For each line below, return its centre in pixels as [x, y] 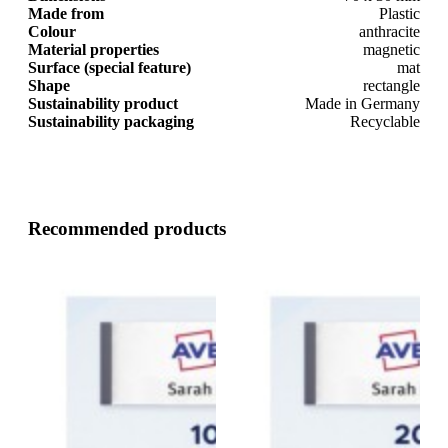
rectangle [391, 85]
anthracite [389, 31]
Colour [52, 31]
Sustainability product [103, 103]
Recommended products [127, 228]
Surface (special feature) [109, 67]
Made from [66, 13]
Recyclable [385, 121]
